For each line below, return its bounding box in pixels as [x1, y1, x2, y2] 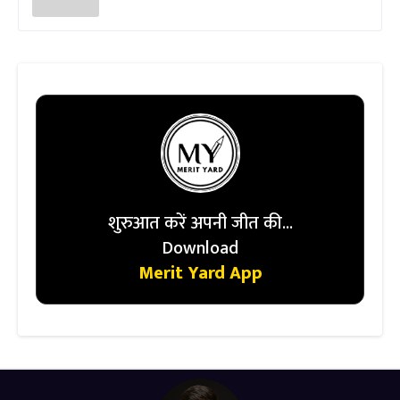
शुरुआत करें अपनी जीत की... [107, 207, 293, 238]
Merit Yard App [137, 257, 262, 288]
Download [162, 232, 238, 263]
